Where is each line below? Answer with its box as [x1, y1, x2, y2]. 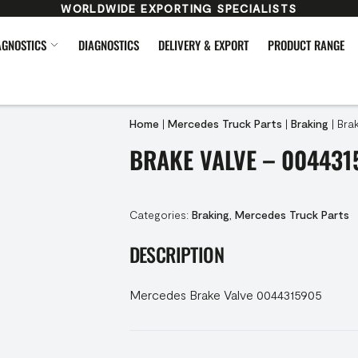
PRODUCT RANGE [268, 36, 344, 54]
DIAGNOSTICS [78, 36, 139, 54]
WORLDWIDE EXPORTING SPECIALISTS [61, 2, 297, 15]
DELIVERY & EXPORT [158, 36, 249, 54]
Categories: [129, 208, 192, 221]
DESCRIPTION [129, 240, 224, 268]
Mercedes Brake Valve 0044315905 [129, 287, 322, 302]
